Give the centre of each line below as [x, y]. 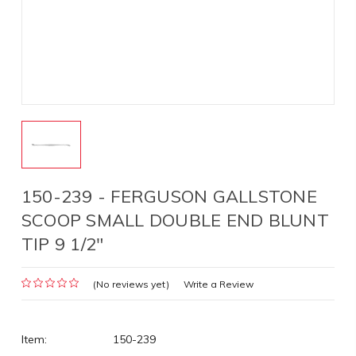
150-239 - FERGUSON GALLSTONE [169, 196]
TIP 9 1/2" [62, 244]
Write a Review [218, 284]
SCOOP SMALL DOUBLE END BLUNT [175, 220]
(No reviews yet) [131, 284]
